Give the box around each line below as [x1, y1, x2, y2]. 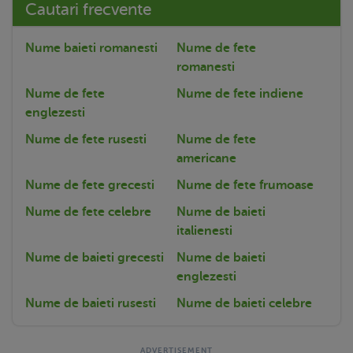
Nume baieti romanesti [25, 40, 158, 55]
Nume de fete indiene [176, 86, 303, 101]
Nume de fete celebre [25, 204, 151, 219]
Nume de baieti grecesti [25, 250, 164, 265]
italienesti [176, 223, 232, 238]
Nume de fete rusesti [25, 132, 147, 147]
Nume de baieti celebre [176, 295, 312, 310]
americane [176, 150, 236, 165]
